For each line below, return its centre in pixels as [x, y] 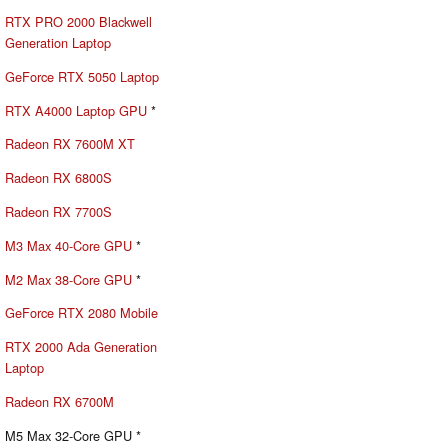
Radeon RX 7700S [58, 212]
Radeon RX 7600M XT [70, 144]
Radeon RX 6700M [59, 402]
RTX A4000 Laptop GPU [76, 110]
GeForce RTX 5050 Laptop [82, 76]
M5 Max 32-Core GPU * [73, 435]
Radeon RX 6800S [58, 178]
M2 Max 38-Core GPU [68, 279]
